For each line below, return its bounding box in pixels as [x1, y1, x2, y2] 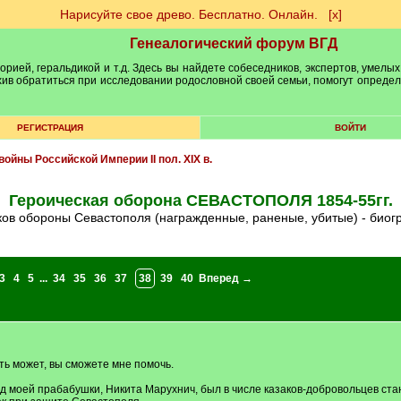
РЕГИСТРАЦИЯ [16, 123, 83, 132]
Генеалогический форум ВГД [130, 36, 337, 51]
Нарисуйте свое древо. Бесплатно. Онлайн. [59, 7, 318, 21]
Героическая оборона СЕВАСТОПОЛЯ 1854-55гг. [8, 192, 393, 209]
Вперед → [198, 272, 252, 285]
